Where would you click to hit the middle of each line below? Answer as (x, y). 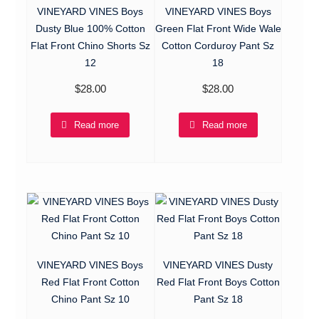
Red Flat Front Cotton (90, 282)
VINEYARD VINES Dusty (218, 265)
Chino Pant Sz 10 (90, 299)
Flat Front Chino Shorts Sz (90, 45)
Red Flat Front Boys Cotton (218, 282)
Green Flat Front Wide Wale (218, 28)
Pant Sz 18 (218, 299)
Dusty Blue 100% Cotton (90, 28)
